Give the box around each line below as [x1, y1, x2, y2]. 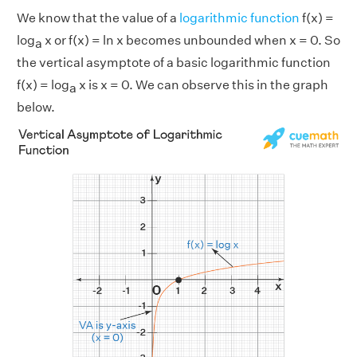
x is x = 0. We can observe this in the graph [76, 77, 328, 93]
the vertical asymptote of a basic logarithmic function [17, 55, 331, 71]
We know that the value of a [17, 10, 179, 26]
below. [17, 100, 55, 116]
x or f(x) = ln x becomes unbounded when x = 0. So [42, 33, 340, 49]
